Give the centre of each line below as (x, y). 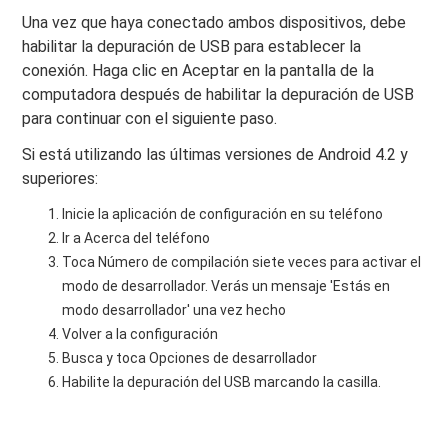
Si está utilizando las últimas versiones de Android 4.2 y (215, 155)
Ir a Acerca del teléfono (136, 238)
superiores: (60, 179)
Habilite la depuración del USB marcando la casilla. (222, 382)
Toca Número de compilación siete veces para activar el (242, 262)
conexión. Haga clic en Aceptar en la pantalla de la (198, 71)
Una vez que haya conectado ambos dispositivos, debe (214, 23)
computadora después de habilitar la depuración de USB (218, 95)
